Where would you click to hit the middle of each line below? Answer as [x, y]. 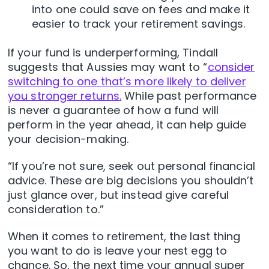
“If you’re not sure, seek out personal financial [131, 166]
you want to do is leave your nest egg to [118, 251]
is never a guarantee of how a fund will [113, 110]
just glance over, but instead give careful [119, 195]
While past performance [189, 96]
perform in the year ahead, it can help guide [127, 125]
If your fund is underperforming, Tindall [113, 53]
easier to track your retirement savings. [139, 24]
